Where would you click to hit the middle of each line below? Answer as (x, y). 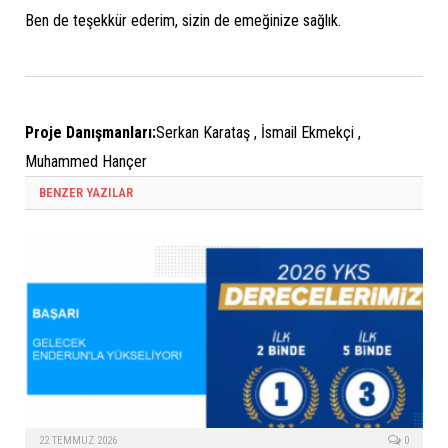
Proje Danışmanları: (90, 133)
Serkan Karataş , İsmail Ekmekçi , (258, 133)
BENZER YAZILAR (86, 193)
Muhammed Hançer (86, 162)
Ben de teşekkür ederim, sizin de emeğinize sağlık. (183, 21)
